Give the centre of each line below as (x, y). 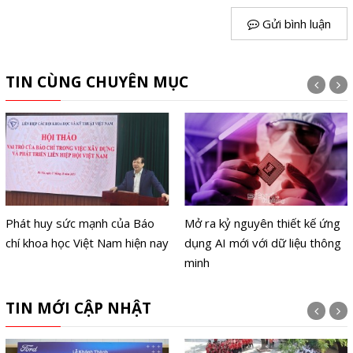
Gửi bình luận (295, 24)
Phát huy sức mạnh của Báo (80, 223)
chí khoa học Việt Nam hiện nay (87, 242)
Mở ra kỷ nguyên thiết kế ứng (263, 223)
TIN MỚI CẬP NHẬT (78, 308)
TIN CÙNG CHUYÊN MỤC (97, 82)
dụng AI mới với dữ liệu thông (263, 242)
